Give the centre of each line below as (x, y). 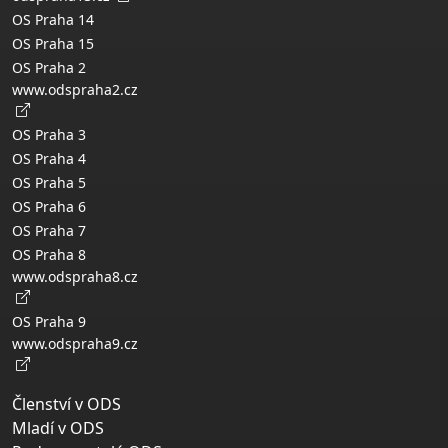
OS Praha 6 (49, 206)
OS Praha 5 (49, 182)
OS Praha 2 (49, 67)
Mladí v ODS (58, 427)
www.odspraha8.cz (75, 276)
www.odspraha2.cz (75, 89)
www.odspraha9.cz (75, 343)
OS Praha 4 (49, 158)
